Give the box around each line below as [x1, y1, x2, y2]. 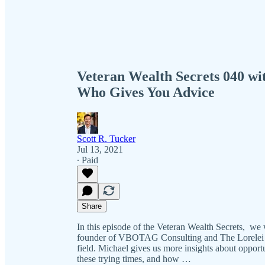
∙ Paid [77, 154, 98, 165]
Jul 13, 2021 [77, 144, 123, 154]
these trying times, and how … [77, 253, 191, 264]
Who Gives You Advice [77, 84, 215, 100]
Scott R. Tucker [77, 133, 135, 144]
